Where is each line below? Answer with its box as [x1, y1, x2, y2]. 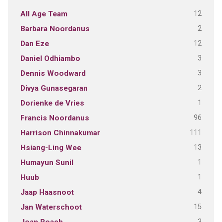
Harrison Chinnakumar [20, 128, 100, 138]
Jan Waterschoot [20, 203, 82, 212]
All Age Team [20, 9, 67, 19]
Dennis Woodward [20, 69, 86, 78]
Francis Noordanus [20, 113, 89, 123]
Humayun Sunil [20, 158, 73, 167]
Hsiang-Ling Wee [20, 143, 81, 153]
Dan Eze [20, 39, 49, 49]
